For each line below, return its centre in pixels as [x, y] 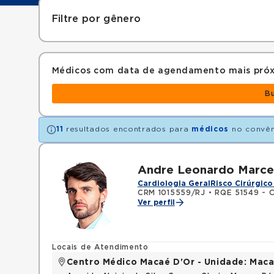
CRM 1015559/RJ [171, 193]
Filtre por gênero [96, 19]
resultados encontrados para [128, 129]
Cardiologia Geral [174, 183]
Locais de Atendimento [100, 247]
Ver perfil [156, 202]
